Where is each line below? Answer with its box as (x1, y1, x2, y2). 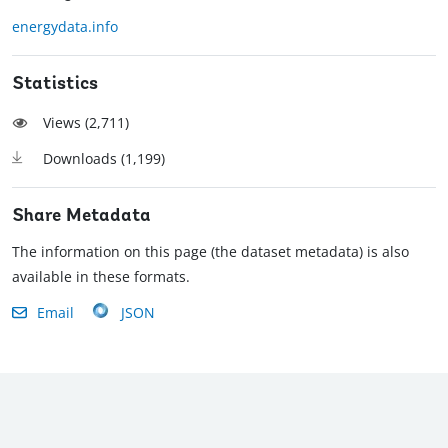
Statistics (12, 74, 98, 94)
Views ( (43, 112, 89, 132)
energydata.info (12, 16, 118, 36)
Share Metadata (12, 206, 151, 226)
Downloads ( (43, 148, 125, 168)
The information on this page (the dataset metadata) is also (12, 241, 409, 261)
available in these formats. (12, 266, 190, 286)
